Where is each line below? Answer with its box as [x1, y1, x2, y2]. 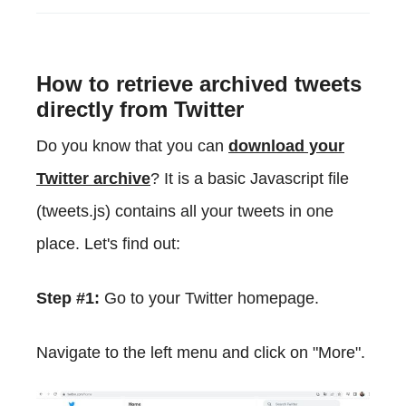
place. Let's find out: [36, 234, 180, 253]
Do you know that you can [36, 136, 228, 155]
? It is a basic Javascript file [150, 169, 349, 188]
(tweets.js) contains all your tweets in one [36, 201, 333, 220]
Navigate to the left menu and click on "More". [36, 343, 365, 362]
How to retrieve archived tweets [36, 71, 362, 96]
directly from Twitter [36, 96, 244, 121]
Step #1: [36, 288, 100, 307]
